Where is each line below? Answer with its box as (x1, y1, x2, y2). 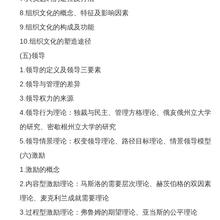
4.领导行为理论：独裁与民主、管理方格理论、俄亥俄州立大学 (5, 108, 211, 116)
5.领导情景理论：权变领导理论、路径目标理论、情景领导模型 (5, 137, 211, 145)
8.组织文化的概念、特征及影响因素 (5, 8, 129, 17)
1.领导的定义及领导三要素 (5, 65, 101, 74)
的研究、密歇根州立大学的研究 (5, 122, 116, 131)
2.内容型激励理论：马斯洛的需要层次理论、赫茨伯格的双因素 (5, 179, 211, 188)
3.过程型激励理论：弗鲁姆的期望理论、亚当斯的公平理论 (5, 208, 197, 216)
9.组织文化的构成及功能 (5, 23, 94, 31)
